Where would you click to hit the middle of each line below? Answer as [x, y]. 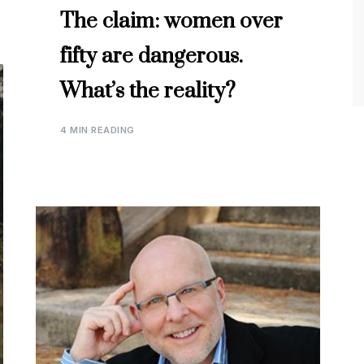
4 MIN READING [97, 130]
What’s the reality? [148, 91]
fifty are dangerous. [152, 56]
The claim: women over [171, 22]
